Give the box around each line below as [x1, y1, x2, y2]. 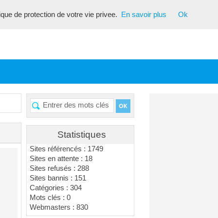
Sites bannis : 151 [30, 174, 87, 182]
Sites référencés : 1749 [30, 145, 104, 153]
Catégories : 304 [30, 184, 82, 192]
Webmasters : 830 [30, 203, 89, 211]
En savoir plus [121, 11, 166, 18]
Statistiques [57, 129, 106, 140]
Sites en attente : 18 [30, 155, 93, 163]
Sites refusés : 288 [30, 164, 90, 172]
